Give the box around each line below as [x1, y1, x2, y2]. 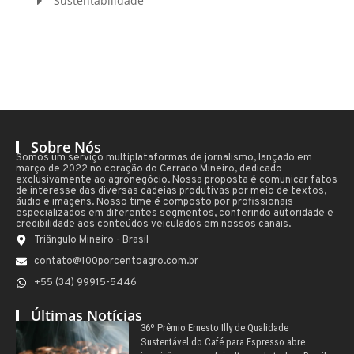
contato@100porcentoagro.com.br [33, 254, 198, 268]
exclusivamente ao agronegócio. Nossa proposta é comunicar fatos [16, 173, 337, 186]
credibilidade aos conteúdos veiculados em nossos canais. [16, 217, 291, 231]
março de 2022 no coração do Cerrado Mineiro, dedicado [16, 162, 282, 175]
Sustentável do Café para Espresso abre [140, 335, 305, 348]
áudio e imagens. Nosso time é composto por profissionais [16, 195, 293, 209]
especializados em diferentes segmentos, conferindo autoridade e [16, 206, 333, 220]
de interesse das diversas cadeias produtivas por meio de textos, [16, 184, 326, 198]
